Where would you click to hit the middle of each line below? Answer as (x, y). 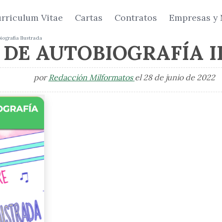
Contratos (136, 17)
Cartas (89, 17)
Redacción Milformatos (91, 77)
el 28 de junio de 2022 (175, 77)
